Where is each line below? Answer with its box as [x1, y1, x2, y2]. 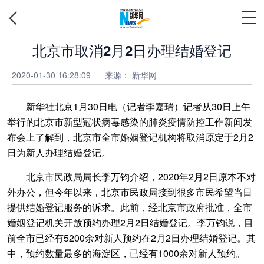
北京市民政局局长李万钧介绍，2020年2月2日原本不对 [7, 170, 256, 183]
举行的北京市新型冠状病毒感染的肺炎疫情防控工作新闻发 [7, 115, 252, 128]
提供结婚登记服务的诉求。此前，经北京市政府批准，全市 [7, 200, 252, 214]
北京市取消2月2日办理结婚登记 [32, 40, 232, 60]
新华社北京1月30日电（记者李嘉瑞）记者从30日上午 [7, 100, 250, 113]
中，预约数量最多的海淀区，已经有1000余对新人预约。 [7, 246, 245, 260]
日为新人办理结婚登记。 [7, 146, 111, 159]
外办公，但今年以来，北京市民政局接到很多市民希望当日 [7, 185, 252, 199]
